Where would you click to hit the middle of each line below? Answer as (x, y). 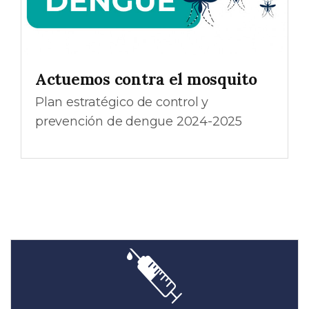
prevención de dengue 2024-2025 (139, 122)
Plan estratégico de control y (122, 102)
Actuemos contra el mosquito (146, 79)
